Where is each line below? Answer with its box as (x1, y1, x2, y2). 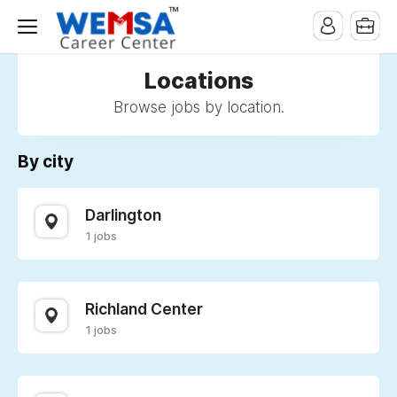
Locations (144, 67, 253, 94)
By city (18, 152, 74, 172)
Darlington (85, 206, 161, 224)
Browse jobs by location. (113, 98, 284, 116)
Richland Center (85, 300, 203, 318)
